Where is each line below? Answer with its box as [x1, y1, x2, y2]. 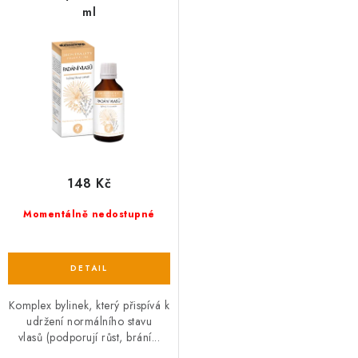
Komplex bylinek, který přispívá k [8, 297, 170, 314]
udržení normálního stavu [26, 313, 152, 330]
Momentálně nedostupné [23, 207, 155, 222]
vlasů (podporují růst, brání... [18, 329, 161, 346]
